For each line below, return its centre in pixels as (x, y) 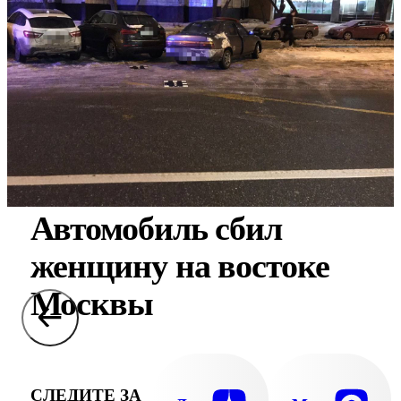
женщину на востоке (179, 266)
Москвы (91, 303)
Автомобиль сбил (156, 228)
